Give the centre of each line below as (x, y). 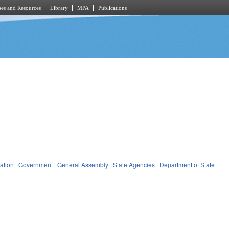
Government (36, 164)
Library (59, 8)
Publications (112, 8)
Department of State (187, 164)
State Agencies (134, 164)
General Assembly (83, 164)
